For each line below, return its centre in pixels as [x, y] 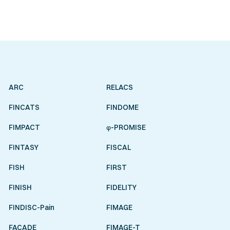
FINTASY [23, 147]
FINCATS [24, 107]
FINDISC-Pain [31, 207]
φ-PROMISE [126, 127]
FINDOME [122, 107]
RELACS [119, 87]
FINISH [20, 187]
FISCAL [118, 147]
